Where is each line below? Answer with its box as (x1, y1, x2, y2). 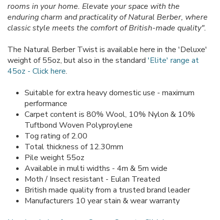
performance (25, 98, 67, 110)
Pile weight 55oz (25, 152, 84, 164)
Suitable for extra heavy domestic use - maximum (25, 87, 194, 99)
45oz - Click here (7, 66, 66, 77)
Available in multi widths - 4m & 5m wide (25, 163, 167, 174)
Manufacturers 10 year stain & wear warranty (25, 195, 182, 207)
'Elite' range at (148, 55, 199, 66)
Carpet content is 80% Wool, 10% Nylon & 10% (25, 109, 195, 120)
